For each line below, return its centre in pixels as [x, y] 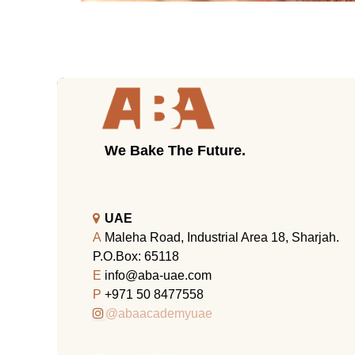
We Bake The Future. [175, 150]
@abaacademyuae [159, 314]
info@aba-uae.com [158, 276]
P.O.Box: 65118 [136, 257]
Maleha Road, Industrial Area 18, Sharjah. [222, 238]
